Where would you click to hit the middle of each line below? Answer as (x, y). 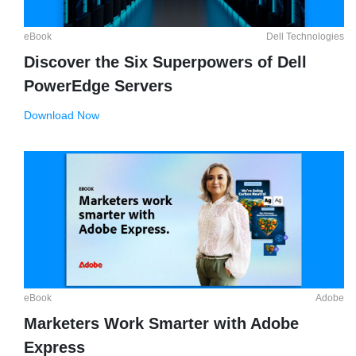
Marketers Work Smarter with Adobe (161, 323)
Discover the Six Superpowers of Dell (165, 62)
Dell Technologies (305, 37)
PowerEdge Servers (98, 86)
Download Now (62, 116)
